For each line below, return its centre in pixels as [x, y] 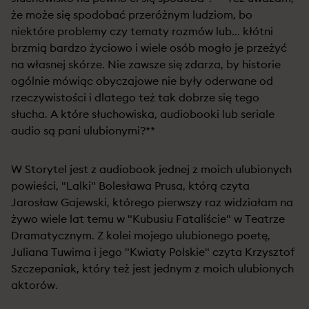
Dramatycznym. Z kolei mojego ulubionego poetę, [141, 235]
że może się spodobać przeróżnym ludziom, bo [132, 14]
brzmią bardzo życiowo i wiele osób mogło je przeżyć [149, 48]
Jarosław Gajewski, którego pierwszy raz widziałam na [152, 202]
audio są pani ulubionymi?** [83, 130]
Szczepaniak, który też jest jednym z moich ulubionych [152, 268]
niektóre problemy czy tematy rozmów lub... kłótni [142, 31]
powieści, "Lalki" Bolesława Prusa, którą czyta [130, 186]
